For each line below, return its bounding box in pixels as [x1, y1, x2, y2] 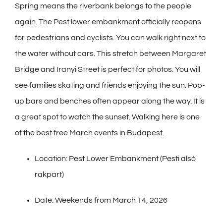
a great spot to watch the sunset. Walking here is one [15, 113, 200, 121]
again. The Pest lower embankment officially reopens [15, 18, 201, 26]
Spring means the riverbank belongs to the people [15, 2, 191, 10]
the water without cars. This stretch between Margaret [15, 50, 206, 58]
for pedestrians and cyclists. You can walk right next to [15, 34, 206, 42]
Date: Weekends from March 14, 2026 [35, 196, 167, 205]
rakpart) [35, 170, 64, 179]
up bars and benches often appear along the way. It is [15, 97, 205, 106]
